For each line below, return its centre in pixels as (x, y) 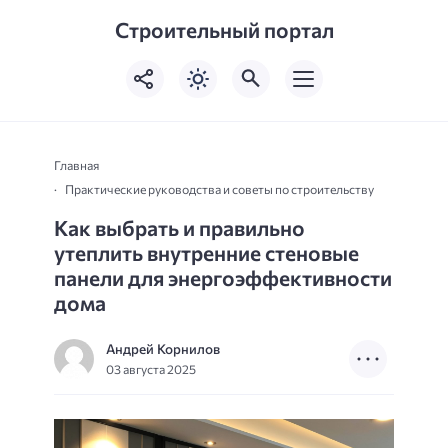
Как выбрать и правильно (179, 227)
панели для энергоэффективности (223, 277)
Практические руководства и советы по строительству (219, 188)
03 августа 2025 (151, 369)
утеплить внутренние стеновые (206, 252)
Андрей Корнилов (163, 348)
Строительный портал (224, 29)
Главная (76, 164)
